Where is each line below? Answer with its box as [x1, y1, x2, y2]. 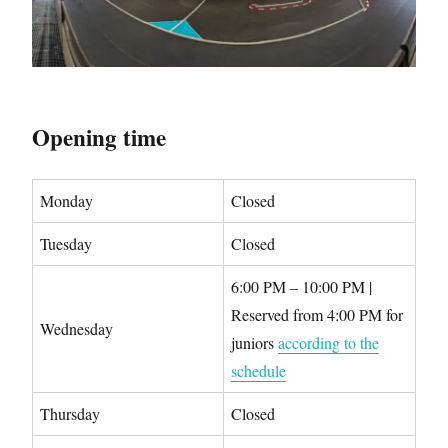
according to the [278, 332, 379, 354]
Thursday [40, 403, 100, 425]
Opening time [32, 120, 166, 155]
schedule [231, 360, 286, 382]
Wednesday [40, 318, 113, 340]
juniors [231, 332, 278, 354]
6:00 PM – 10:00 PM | [231, 276, 372, 298]
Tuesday [40, 233, 92, 255]
